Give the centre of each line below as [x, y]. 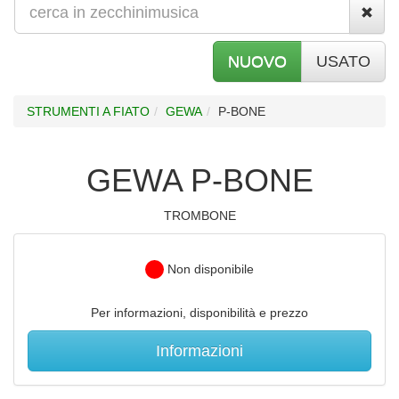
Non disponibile [209, 269]
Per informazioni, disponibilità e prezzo [199, 313]
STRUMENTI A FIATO [88, 111]
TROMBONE [199, 215]
